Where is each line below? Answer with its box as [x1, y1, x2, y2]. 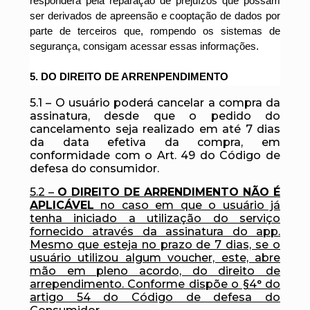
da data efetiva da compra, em [30, 136, 280, 149]
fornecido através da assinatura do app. [30, 225, 280, 238]
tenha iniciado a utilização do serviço [30, 212, 280, 225]
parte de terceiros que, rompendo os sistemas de [30, 25, 280, 37]
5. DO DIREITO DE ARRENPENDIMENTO [30, 71, 228, 82]
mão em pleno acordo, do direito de [30, 264, 280, 277]
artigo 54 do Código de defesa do [30, 291, 280, 304]
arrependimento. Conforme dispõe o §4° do [30, 277, 280, 291]
